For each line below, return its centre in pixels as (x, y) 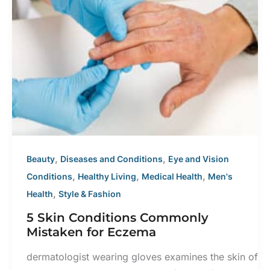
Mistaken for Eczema (91, 232)
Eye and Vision (199, 159)
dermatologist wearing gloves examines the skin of (142, 257)
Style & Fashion (90, 193)
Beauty (41, 159)
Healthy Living (107, 176)
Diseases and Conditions (111, 159)
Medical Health (172, 176)
